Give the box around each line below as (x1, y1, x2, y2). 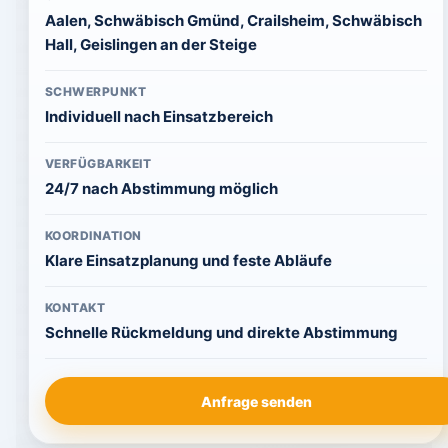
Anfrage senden (200, 392, 312, 410)
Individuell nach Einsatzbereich (44, 107, 273, 126)
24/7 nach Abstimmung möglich (44, 179, 278, 198)
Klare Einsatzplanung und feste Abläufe (44, 251, 332, 270)
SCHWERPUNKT (44, 84, 147, 99)
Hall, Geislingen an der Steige (44, 35, 257, 54)
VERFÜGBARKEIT (44, 156, 152, 171)
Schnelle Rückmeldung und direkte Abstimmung (44, 323, 398, 342)
